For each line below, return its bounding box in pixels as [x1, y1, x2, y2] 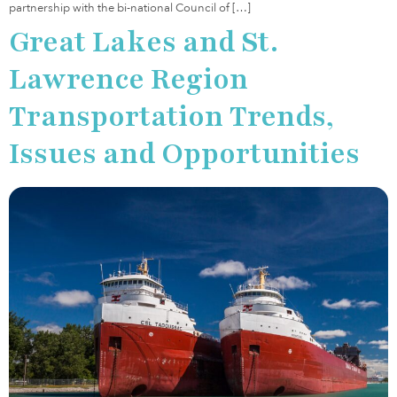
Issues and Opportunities [9, 134, 360, 173]
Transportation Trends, [9, 97, 334, 136]
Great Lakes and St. [9, 22, 278, 61]
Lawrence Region [9, 59, 248, 98]
